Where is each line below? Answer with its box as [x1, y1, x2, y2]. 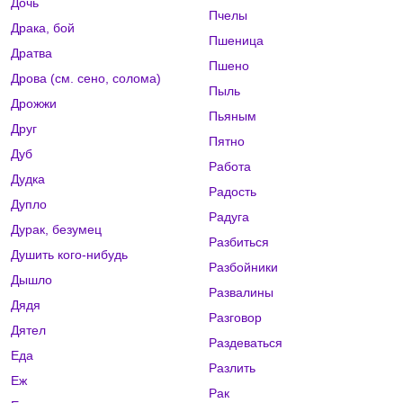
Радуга [208, 210, 249, 225]
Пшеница [208, 33, 264, 49]
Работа [208, 159, 251, 175]
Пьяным [208, 109, 256, 124]
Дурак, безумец [11, 222, 102, 237]
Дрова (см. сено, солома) [11, 71, 161, 86]
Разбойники [208, 260, 278, 275]
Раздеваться [208, 336, 282, 351]
